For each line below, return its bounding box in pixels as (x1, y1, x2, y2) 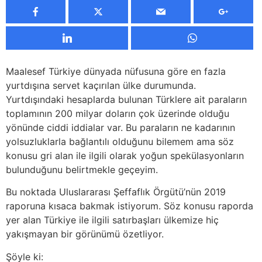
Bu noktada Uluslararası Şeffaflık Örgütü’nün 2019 (6, 186, 226, 198)
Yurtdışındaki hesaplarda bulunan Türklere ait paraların (6, 94, 247, 105)
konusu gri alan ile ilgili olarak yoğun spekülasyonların (6, 150, 244, 161)
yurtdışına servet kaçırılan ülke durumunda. (6, 80, 196, 91)
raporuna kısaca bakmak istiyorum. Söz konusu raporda (6, 200, 253, 212)
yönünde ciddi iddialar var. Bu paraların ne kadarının (6, 122, 235, 133)
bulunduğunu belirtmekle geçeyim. (6, 164, 158, 175)
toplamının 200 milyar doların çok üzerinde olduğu (6, 108, 229, 119)
